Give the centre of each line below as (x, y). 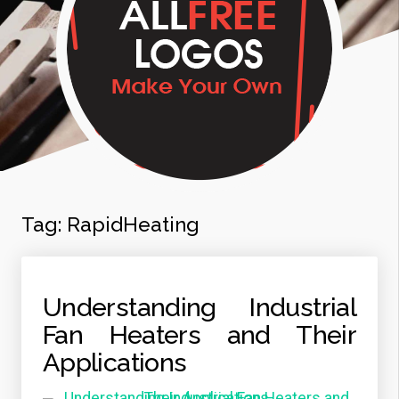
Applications (115, 362)
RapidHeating (133, 224)
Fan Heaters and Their (199, 335)
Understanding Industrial (199, 307)
